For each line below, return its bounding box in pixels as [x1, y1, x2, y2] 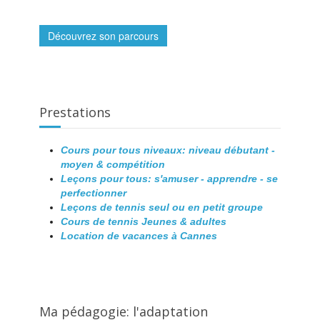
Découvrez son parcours [48, 29, 159, 44]
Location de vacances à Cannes [61, 230, 217, 242]
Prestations [39, 104, 111, 121]
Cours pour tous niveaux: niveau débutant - [61, 144, 275, 156]
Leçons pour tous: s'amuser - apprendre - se [61, 173, 278, 185]
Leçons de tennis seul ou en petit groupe [61, 201, 263, 214]
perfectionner [61, 187, 126, 199]
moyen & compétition [61, 159, 165, 171]
